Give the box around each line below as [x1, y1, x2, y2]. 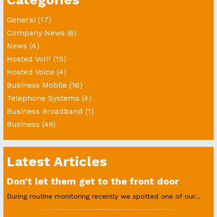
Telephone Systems [7, 93, 79, 103]
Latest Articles [7, 154, 107, 170]
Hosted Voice [7, 67, 54, 77]
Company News [7, 28, 65, 37]
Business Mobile [7, 80, 67, 90]
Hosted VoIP [7, 54, 51, 63]
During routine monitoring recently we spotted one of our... [7, 192, 201, 200]
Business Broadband [7, 107, 83, 116]
